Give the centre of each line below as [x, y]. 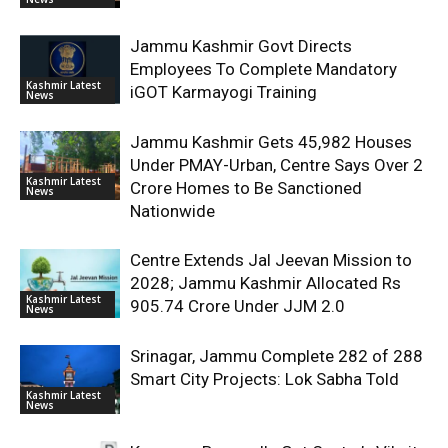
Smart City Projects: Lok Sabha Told [264, 379]
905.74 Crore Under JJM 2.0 [237, 306]
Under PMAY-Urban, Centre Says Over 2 [276, 165]
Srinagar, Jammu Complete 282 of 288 [276, 356]
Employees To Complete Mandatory [263, 69]
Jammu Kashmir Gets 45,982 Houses [271, 142]
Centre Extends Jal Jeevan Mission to [271, 260]
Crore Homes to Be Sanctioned [246, 188]
